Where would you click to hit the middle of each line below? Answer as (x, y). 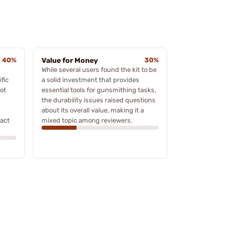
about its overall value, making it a (93, 110)
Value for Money (70, 60)
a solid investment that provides (90, 80)
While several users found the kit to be (99, 69)
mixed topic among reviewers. (87, 120)
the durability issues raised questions (99, 100)
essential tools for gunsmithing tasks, (99, 90)
